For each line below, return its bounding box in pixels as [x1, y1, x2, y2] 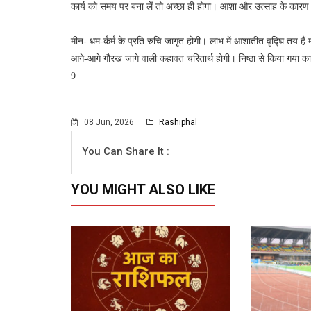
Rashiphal [157, 117, 197, 127]
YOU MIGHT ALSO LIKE [71, 180, 215, 198]
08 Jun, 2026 [82, 117, 136, 127]
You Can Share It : [82, 144, 169, 158]
